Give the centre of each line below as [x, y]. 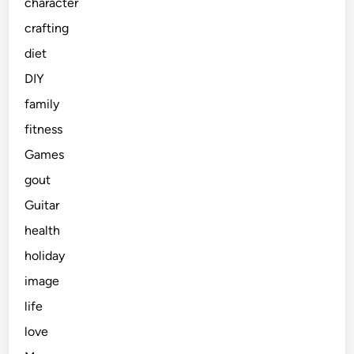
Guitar [42, 205]
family [42, 104]
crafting [47, 28]
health [43, 231]
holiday [45, 256]
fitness [44, 130]
